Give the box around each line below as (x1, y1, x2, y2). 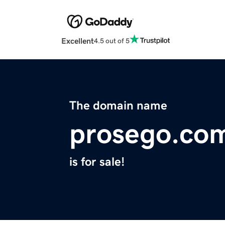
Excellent (61, 37, 94, 45)
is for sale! (69, 156, 125, 168)
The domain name (69, 99, 167, 112)
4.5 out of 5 (94, 37, 130, 44)
